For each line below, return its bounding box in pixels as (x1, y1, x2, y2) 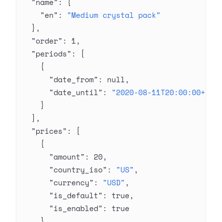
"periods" (22, 48, 71, 59)
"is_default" (22, 190, 103, 201)
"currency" (22, 177, 94, 188)
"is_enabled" (22, 203, 103, 214)
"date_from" (22, 74, 98, 85)
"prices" (22, 125, 67, 136)
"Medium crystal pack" (67, 9, 161, 20)
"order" (22, 35, 62, 46)
